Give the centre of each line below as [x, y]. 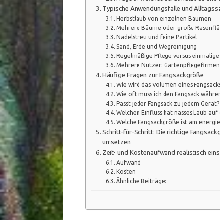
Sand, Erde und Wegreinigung [157, 46]
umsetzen [117, 142]
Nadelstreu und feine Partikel [157, 37]
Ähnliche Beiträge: [142, 181]
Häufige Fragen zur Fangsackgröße [153, 75]
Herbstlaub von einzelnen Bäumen [164, 18]
